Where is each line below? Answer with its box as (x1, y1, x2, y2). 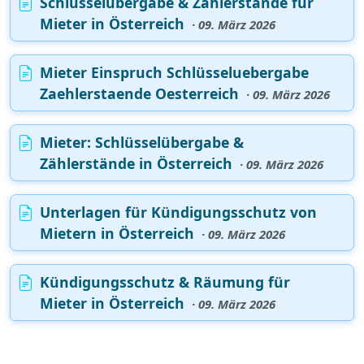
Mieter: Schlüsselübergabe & (40, 132, 244, 153)
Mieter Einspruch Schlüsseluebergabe (40, 63, 309, 83)
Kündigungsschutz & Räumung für (40, 272, 290, 292)
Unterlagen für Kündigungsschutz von (40, 202, 317, 223)
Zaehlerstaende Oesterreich (40, 84, 243, 104)
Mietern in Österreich (40, 223, 198, 244)
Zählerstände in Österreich (40, 154, 236, 174)
